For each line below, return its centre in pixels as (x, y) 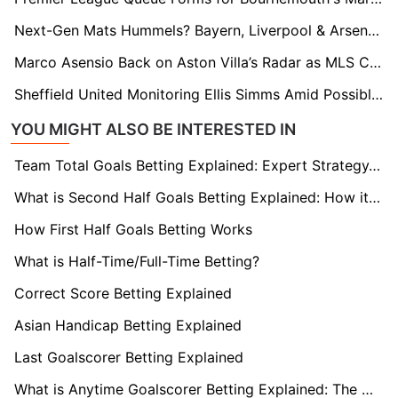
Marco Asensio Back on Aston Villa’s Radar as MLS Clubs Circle (375, 62)
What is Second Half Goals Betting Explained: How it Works (374, 197)
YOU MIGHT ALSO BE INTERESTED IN (153, 129)
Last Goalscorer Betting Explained (129, 357)
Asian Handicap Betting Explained (128, 325)
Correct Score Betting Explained (123, 293)
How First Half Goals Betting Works (133, 229)
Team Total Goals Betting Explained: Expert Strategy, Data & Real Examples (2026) (374, 165)
